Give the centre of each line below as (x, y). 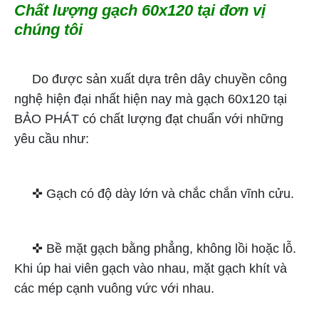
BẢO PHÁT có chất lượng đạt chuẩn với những (149, 119)
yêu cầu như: (52, 138)
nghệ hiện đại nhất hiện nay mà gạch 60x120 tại (151, 99)
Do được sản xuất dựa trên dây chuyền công (151, 79)
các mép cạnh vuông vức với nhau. (114, 288)
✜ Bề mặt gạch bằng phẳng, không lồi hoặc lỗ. (155, 248)
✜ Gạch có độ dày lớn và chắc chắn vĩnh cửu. (154, 193)
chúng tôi (48, 29)
